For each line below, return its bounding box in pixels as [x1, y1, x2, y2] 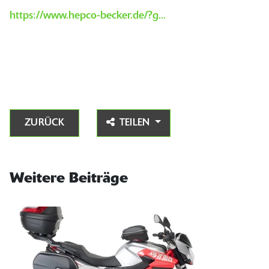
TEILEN [119, 118, 153, 128]
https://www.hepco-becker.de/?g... [10, 10, 166, 22]
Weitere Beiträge [10, 171, 128, 186]
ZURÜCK [25, 118, 64, 128]
